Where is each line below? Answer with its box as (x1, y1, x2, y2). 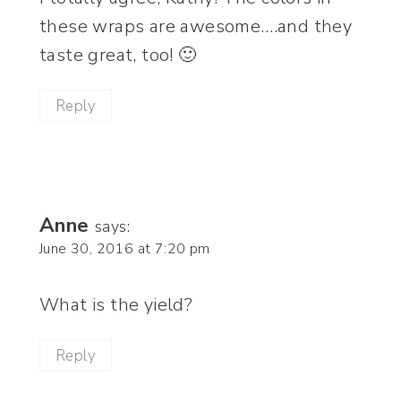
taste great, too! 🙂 (39, 43, 197, 68)
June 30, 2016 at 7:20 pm (39, 239, 210, 260)
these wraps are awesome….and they (39, 14, 353, 39)
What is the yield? (39, 293, 193, 318)
